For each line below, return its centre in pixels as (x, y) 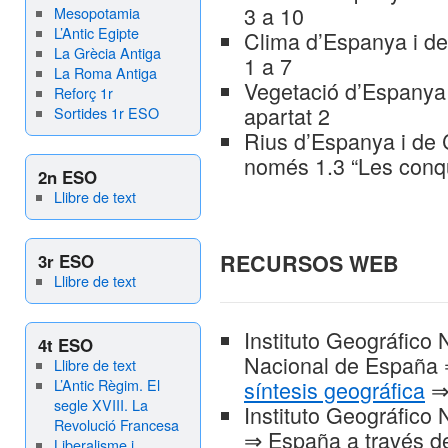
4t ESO (65, 345)
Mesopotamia (96, 12)
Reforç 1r (83, 92)
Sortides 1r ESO (106, 112)
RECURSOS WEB (309, 263)
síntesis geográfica (334, 389)
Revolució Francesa (116, 424)
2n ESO (67, 177)
